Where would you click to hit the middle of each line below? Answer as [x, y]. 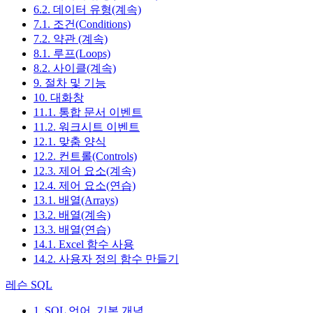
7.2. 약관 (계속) [71, 38]
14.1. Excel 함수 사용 [84, 244]
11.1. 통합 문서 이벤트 [88, 112]
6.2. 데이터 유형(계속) [87, 9]
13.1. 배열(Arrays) [76, 200]
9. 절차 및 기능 [70, 82]
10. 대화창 [59, 97]
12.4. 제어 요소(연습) [85, 185]
